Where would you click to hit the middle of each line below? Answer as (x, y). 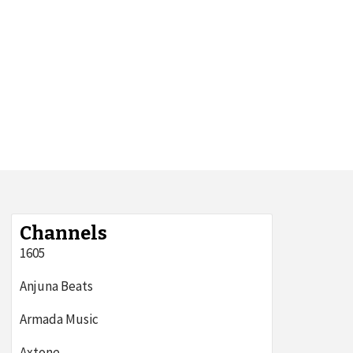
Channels (63, 233)
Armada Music (59, 319)
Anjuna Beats (56, 286)
